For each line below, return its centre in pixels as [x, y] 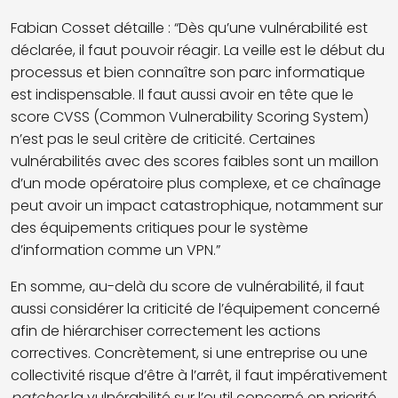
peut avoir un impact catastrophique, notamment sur [197, 205]
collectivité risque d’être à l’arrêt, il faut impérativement [199, 375]
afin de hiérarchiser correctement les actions [166, 330]
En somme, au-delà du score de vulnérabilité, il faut [187, 286]
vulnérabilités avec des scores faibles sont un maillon [195, 161]
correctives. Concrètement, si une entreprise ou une [189, 353]
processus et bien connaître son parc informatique [188, 72]
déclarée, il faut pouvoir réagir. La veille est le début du [198, 50]
